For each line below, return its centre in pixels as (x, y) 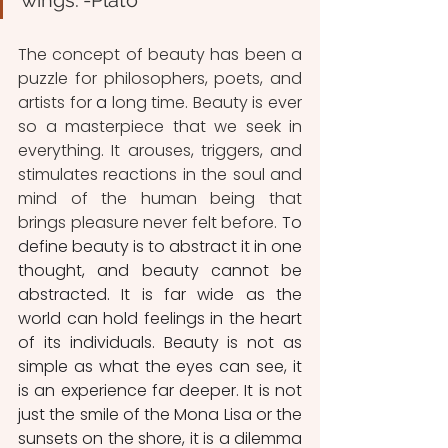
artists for (55, 102)
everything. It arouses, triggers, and (160, 150)
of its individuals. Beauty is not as (160, 342)
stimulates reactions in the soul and (160, 174)
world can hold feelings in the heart (160, 318)
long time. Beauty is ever (207, 102)
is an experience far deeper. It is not (160, 390)
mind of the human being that (160, 198)
